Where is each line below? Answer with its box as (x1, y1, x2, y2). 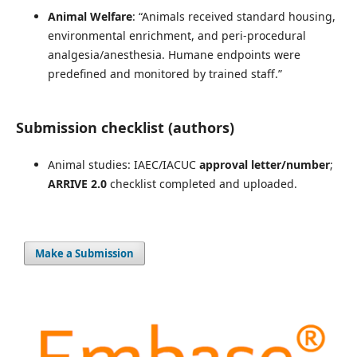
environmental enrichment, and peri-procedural (47, 27, 306, 43)
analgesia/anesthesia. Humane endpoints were (47, 46, 300, 62)
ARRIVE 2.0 (47, 175, 107, 191)
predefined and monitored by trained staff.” (47, 65, 282, 81)
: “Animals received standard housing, (131, 8, 335, 24)
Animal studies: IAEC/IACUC (47, 156, 199, 172)
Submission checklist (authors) (15, 117, 234, 137)
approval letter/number (198, 156, 330, 172)
